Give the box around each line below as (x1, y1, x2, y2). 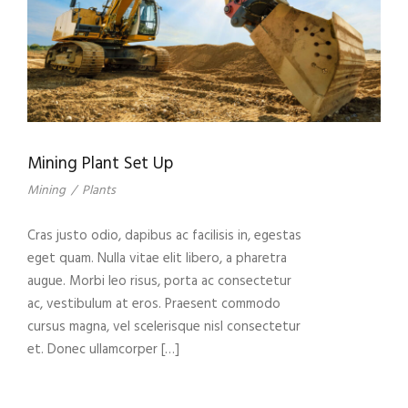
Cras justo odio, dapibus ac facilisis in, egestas (27, 225, 301, 248)
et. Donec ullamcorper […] (27, 339, 179, 362)
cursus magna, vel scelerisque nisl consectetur (27, 316, 301, 339)
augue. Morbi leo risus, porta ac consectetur (27, 270, 291, 293)
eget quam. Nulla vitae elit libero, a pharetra (27, 248, 287, 270)
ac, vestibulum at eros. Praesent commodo (27, 293, 280, 316)
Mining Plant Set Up (27, 150, 173, 178)
